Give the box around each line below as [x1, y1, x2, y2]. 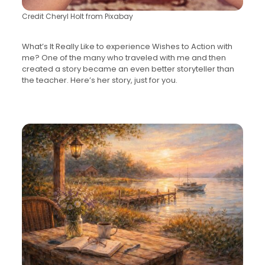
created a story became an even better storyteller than [21, 63, 234, 75]
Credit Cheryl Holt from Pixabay [21, 11, 133, 22]
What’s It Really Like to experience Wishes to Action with [21, 41, 232, 53]
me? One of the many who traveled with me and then [21, 52, 226, 64]
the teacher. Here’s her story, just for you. [21, 75, 177, 86]
